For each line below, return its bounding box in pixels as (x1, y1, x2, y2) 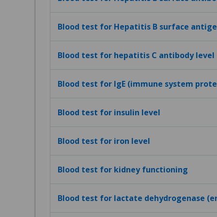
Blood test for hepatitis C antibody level (58, 50, 215, 61)
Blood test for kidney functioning (58, 164, 188, 175)
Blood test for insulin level (58, 107, 160, 118)
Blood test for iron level (58, 136, 150, 146)
